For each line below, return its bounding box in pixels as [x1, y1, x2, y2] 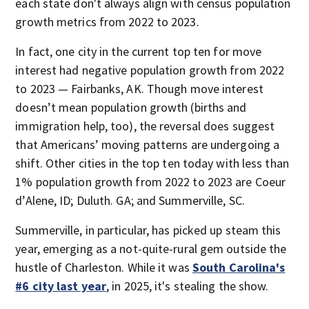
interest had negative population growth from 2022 [15, 62, 285, 79]
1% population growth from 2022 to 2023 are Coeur [15, 174, 286, 190]
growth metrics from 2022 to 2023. [15, 14, 199, 30]
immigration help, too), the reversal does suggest [15, 118, 275, 134]
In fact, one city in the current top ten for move [15, 43, 262, 60]
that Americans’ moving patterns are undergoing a [15, 137, 280, 153]
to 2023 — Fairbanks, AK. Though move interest [15, 81, 263, 97]
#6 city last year [15, 278, 107, 295]
